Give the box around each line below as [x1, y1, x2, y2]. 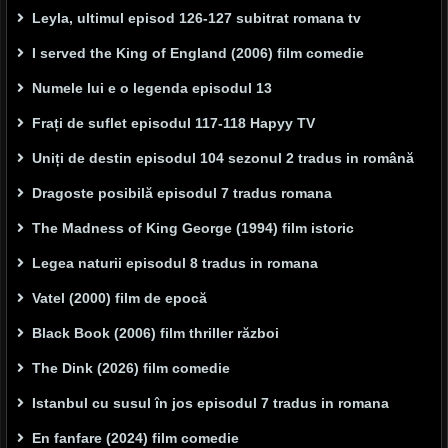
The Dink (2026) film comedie [32, 360, 230, 377]
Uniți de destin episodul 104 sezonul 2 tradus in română [32, 150, 414, 167]
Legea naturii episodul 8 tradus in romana [32, 255, 318, 272]
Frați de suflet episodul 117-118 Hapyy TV [32, 115, 315, 132]
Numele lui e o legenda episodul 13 [32, 80, 272, 97]
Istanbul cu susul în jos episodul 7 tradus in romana [32, 395, 389, 412]
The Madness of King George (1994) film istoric [32, 220, 354, 237]
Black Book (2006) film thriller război [32, 325, 279, 342]
